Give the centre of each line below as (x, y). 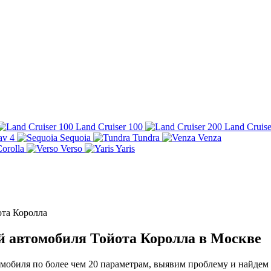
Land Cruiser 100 (109, 127)
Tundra (146, 138)
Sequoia (75, 138)
